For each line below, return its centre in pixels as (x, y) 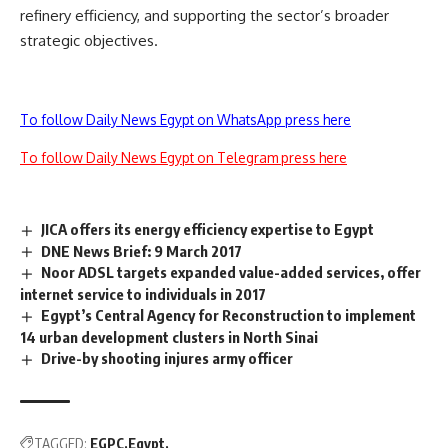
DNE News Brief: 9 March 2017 (142, 250)
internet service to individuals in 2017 (143, 294)
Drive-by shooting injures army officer (167, 358)
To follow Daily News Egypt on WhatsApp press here (185, 119)
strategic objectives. (89, 40)
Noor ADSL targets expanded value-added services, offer (231, 272)
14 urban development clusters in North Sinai (169, 337)
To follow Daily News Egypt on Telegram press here (183, 157)
